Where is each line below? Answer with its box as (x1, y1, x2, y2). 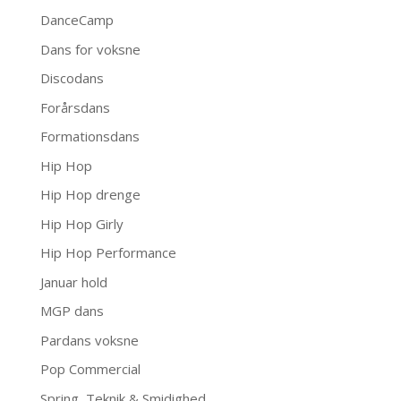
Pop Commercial (39, 360, 141, 379)
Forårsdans (39, 98, 110, 116)
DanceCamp (39, 11, 114, 30)
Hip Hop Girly (39, 214, 124, 233)
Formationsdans (39, 127, 140, 146)
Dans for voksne (39, 39, 141, 58)
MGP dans (39, 302, 104, 320)
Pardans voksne (39, 330, 139, 349)
